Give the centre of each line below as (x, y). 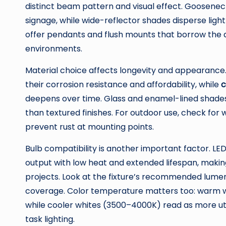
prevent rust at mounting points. (90, 127)
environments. (54, 49)
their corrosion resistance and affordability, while (123, 84)
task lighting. (50, 219)
